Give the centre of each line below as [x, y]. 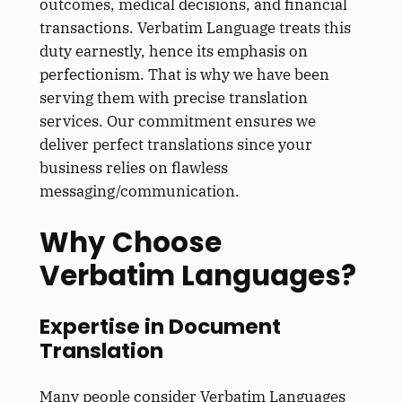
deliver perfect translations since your [175, 144]
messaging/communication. [139, 191]
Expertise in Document [160, 327]
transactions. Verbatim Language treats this [195, 28]
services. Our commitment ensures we [177, 121]
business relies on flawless [133, 168]
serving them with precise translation [173, 98]
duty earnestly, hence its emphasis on [173, 51]
